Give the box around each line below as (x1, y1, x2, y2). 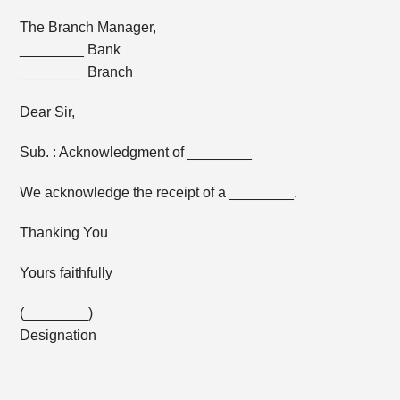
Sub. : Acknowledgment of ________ (20, 145, 253, 160)
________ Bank (20, 42, 121, 57)
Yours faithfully (20, 265, 113, 280)
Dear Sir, (20, 104, 76, 120)
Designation (20, 328, 97, 343)
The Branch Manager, (20, 20, 157, 35)
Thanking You (20, 225, 109, 240)
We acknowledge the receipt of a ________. (20, 185, 298, 200)
